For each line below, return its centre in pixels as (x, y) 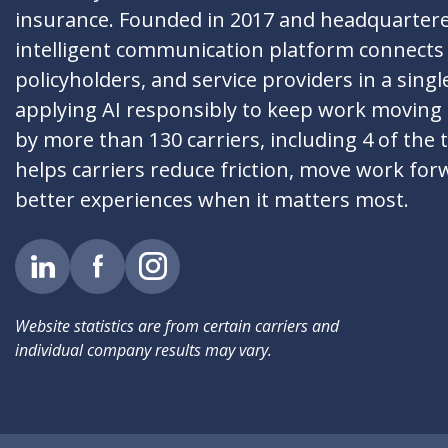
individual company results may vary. (143, 349)
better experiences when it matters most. (212, 199)
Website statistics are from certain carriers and (177, 325)
